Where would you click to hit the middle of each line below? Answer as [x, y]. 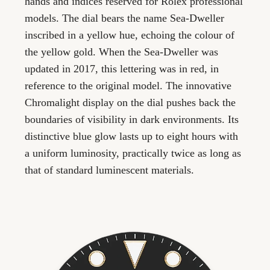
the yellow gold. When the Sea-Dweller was [122, 52]
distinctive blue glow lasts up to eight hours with [132, 137]
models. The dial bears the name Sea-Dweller [125, 18]
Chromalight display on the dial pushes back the [130, 103]
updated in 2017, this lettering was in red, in [122, 69]
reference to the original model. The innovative [128, 86]
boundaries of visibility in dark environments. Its [132, 120]
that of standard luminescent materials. [110, 170]
